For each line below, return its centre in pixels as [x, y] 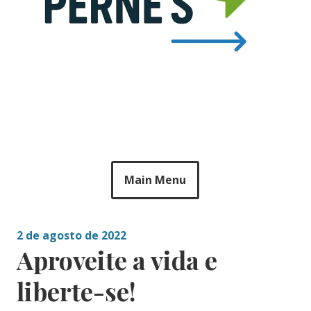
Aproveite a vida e [117, 260]
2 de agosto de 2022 [71, 236]
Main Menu [155, 180]
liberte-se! [76, 291]
